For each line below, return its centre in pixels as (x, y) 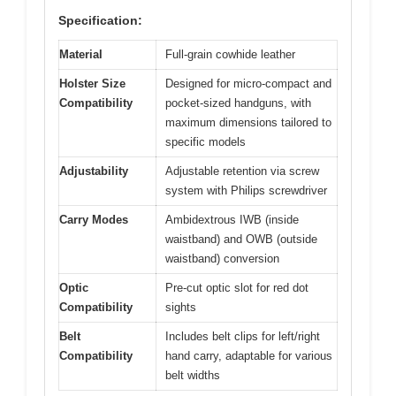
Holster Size (92, 84)
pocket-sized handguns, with (238, 103)
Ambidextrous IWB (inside (232, 220)
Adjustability (94, 171)
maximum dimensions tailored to (248, 122)
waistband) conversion (222, 259)
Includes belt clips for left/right (243, 336)
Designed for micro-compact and (248, 84)
